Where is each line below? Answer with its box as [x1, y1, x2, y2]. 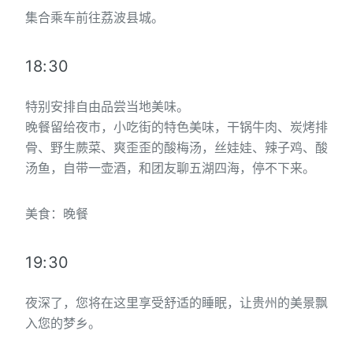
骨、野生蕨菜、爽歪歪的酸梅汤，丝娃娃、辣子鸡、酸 [25, 139, 328, 155]
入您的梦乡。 [25, 314, 101, 331]
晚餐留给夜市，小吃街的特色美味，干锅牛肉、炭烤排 [25, 118, 328, 135]
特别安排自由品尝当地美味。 [25, 98, 189, 114]
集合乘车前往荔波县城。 [25, 9, 164, 25]
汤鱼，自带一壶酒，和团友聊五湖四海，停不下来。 [25, 159, 315, 176]
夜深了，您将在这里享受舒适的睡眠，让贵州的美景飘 [25, 294, 328, 310]
